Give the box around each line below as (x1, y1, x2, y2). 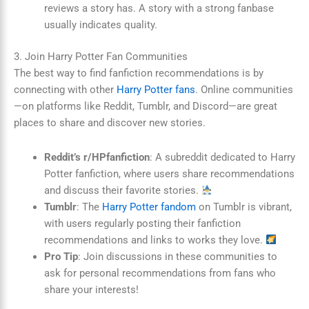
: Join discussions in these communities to (77, 250, 277, 263)
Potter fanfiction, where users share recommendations (43, 167, 295, 180)
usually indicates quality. (43, 19, 157, 32)
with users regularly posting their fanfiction (43, 217, 241, 230)
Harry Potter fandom (101, 200, 196, 213)
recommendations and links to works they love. (43, 233, 266, 246)
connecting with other (14, 83, 117, 97)
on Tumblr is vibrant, (195, 200, 292, 213)
